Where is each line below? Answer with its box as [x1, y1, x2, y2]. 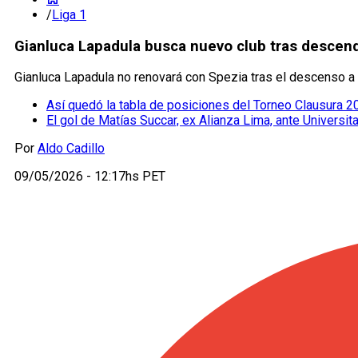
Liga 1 [52, 7, 86, 22]
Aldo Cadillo [38, 141, 105, 157]
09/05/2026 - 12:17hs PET [14, 169, 165, 185]
